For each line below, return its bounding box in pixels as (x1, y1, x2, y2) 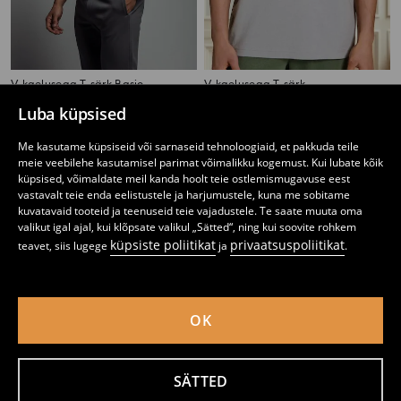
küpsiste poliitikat (110, 236, 216, 253)
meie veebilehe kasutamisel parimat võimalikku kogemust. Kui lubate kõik (18, 155, 383, 170)
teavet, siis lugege (18, 238, 110, 253)
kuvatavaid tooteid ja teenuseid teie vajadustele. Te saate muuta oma (18, 203, 363, 218)
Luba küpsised (18, 103, 126, 124)
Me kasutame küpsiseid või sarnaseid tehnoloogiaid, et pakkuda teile (18, 139, 359, 154)
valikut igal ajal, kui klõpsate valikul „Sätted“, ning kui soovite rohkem (18, 219, 356, 235)
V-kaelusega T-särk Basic (11, 77, 144, 91)
